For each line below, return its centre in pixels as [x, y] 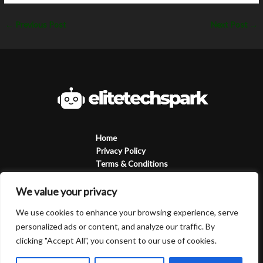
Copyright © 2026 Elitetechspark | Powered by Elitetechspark [131, 251]
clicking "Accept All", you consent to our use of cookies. [116, 240]
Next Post [230, 25]
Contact [110, 189]
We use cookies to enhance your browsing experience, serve [127, 212]
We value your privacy [66, 191]
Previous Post [40, 25]
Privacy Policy [120, 150]
